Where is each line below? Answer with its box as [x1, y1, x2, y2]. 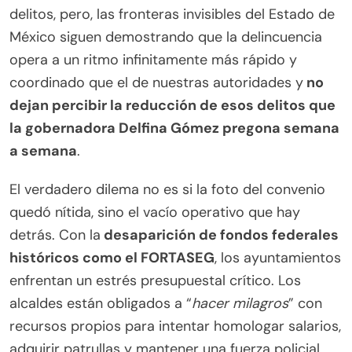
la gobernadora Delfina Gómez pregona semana [9, 119, 339, 138]
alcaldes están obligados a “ [9, 294, 192, 313]
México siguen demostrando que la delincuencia [9, 27, 322, 47]
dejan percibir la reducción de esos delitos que [9, 96, 335, 115]
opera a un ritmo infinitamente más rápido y [9, 50, 297, 70]
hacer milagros [192, 294, 288, 313]
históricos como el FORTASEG [9, 248, 214, 268]
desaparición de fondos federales [101, 225, 339, 245]
